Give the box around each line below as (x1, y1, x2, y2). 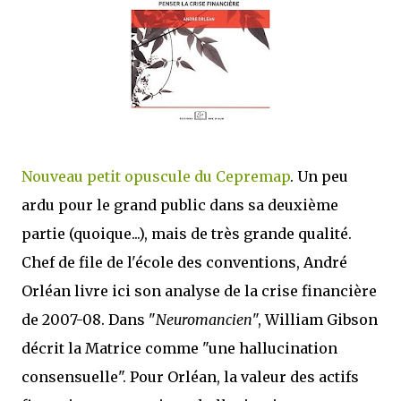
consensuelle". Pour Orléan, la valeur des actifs (21, 368, 359, 386)
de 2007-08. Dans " (21, 311, 156, 328)
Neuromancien (156, 311, 252, 328)
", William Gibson (252, 311, 378, 328)
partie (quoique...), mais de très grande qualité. (21, 225, 352, 243)
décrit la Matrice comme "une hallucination (21, 339, 337, 357)
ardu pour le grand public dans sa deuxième (21, 196, 338, 214)
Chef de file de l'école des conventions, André (21, 253, 347, 271)
